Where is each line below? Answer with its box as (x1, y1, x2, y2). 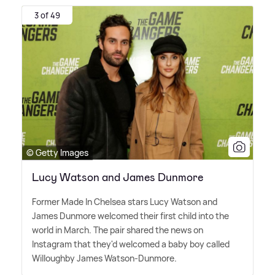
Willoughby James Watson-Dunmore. (32, 252, 177, 264)
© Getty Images (26, 146, 88, 158)
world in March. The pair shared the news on (32, 223, 203, 236)
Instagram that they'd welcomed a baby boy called (32, 238, 230, 250)
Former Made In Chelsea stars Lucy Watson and (32, 195, 217, 207)
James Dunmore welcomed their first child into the (32, 209, 229, 222)
